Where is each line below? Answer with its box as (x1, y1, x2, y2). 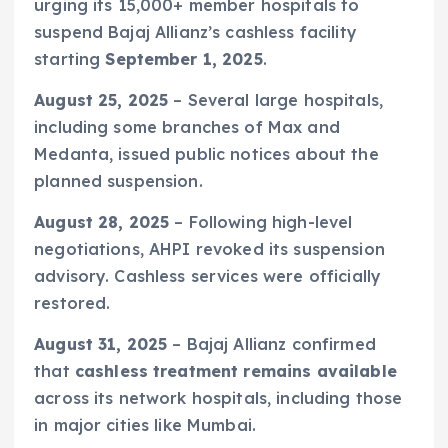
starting (34, 48, 106, 69)
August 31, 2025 (34, 333, 168, 354)
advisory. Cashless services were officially (34, 265, 382, 286)
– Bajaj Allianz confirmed (167, 333, 376, 354)
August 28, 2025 (34, 211, 170, 232)
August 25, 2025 (34, 89, 169, 110)
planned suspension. (34, 170, 203, 191)
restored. (34, 292, 111, 313)
